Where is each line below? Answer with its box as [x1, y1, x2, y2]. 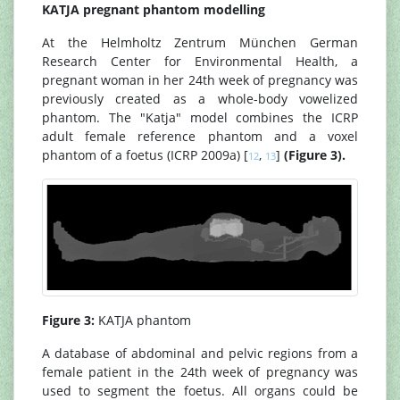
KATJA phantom [95, 312, 191, 329]
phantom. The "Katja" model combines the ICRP [42, 109, 358, 127]
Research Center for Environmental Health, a [42, 53, 358, 71]
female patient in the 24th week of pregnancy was [42, 363, 358, 381]
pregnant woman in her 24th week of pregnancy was [42, 71, 358, 89]
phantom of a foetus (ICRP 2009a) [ [42, 146, 248, 164]
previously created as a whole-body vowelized [42, 90, 358, 108]
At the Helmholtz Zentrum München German [42, 34, 358, 52]
